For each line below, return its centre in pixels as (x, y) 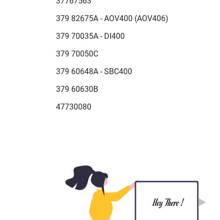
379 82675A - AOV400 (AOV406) (112, 19)
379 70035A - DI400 (90, 36)
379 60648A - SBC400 (94, 72)
